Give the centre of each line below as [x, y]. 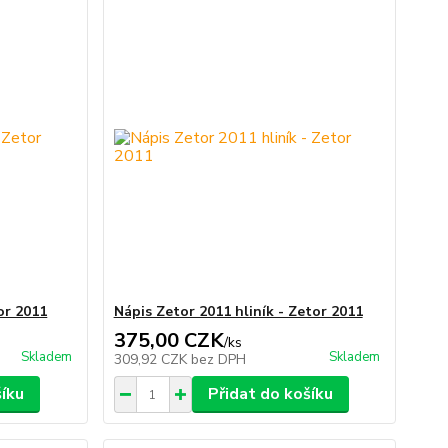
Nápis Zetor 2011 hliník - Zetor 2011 [238, 311]
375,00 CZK [168, 340]
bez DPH [218, 359]
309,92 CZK [152, 359]
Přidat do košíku [270, 394]
